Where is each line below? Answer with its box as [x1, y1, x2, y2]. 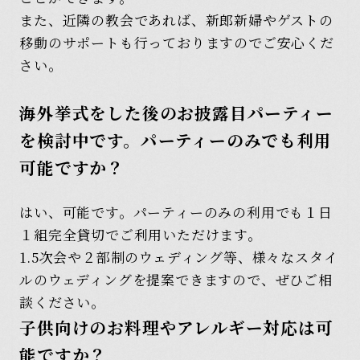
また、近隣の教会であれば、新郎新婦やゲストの [19, 10, 333, 31]
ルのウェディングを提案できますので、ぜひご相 [19, 268, 333, 289]
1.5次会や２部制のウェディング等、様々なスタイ [19, 246, 338, 267]
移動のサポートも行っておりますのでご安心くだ [19, 32, 334, 53]
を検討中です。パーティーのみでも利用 [19, 128, 332, 153]
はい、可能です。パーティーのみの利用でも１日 [19, 201, 333, 222]
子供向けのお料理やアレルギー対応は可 [19, 314, 333, 339]
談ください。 [19, 291, 106, 312]
